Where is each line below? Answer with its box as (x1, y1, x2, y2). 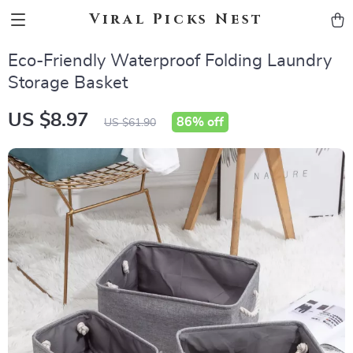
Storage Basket (8, 74, 128, 91)
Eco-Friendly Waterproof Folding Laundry (8, 52, 332, 69)
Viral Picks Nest (89, 9, 264, 29)
